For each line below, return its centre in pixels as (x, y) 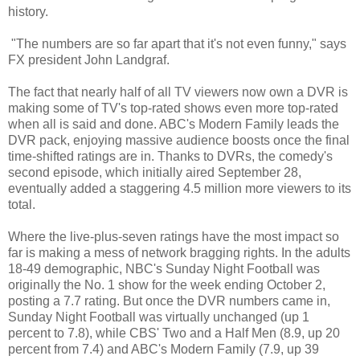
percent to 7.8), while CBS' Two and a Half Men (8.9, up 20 (174, 333)
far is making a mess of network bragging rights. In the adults (179, 252)
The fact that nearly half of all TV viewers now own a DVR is (178, 92)
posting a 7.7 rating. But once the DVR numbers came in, (169, 301)
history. (28, 11)
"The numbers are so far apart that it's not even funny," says (177, 43)
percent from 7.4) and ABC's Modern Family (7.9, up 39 (164, 349)
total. (22, 204)
